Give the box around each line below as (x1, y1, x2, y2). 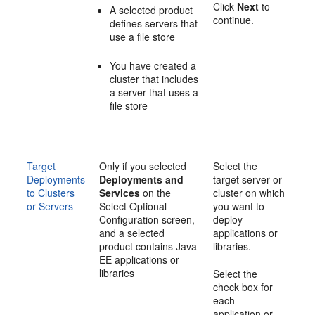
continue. (213, 12, 255, 27)
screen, (159, 212, 195, 226)
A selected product (110, 2, 193, 17)
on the (140, 185, 172, 200)
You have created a (110, 58, 197, 72)
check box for (213, 279, 274, 294)
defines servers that (110, 15, 198, 30)
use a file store (110, 29, 176, 44)
